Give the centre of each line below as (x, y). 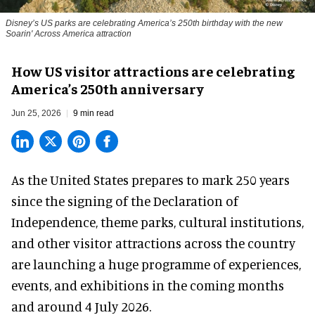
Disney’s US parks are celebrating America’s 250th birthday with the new (144, 23)
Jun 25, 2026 (36, 113)
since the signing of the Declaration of (125, 200)
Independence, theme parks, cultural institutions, (157, 221)
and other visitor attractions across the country (153, 243)
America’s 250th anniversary (108, 88)
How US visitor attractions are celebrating (153, 70)
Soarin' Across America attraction (69, 33)
